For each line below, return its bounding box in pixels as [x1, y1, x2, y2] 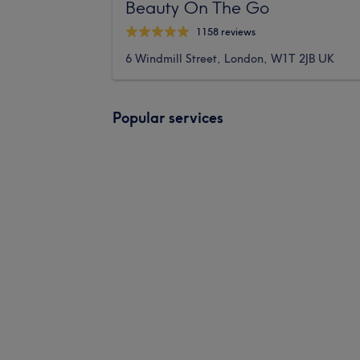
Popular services [112, 108, 223, 127]
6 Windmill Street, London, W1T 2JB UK [125, 51, 334, 66]
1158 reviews [196, 26, 256, 39]
